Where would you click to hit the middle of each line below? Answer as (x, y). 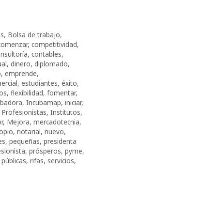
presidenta (60, 141)
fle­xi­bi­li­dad (27, 93)
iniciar (73, 102)
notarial (29, 131)
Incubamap (44, 102)
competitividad (54, 44)
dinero (21, 63)
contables (46, 54)
